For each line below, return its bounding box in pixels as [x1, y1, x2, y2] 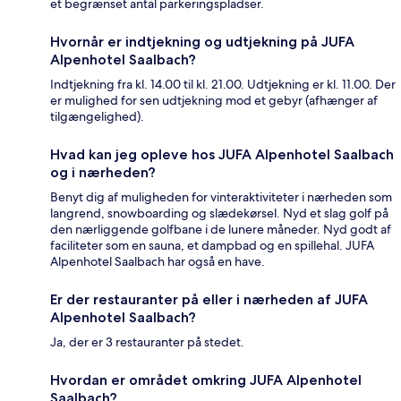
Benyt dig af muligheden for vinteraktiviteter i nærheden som [50, 188, 392, 205]
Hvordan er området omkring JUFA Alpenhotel [50, 371, 362, 388]
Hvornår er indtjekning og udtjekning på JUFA [50, 32, 354, 50]
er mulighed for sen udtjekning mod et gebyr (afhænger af [50, 91, 378, 108]
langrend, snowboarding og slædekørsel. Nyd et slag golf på [50, 204, 388, 221]
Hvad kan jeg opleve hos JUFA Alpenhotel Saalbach [50, 145, 394, 163]
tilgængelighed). [50, 107, 144, 124]
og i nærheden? [50, 163, 156, 181]
